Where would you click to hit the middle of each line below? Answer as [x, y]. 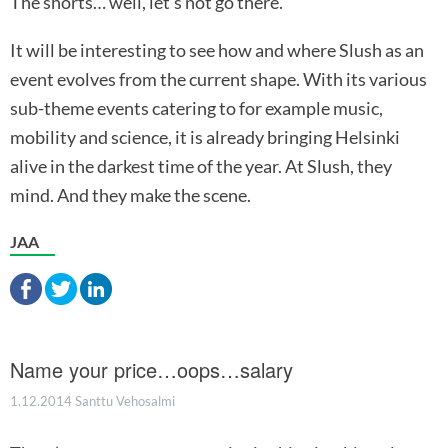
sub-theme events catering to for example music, [196, 107]
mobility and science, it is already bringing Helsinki [205, 136]
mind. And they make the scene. [130, 194]
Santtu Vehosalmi [125, 401]
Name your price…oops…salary [151, 370]
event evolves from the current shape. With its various [218, 78]
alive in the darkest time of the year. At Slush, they [201, 165]
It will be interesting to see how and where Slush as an [217, 49]
